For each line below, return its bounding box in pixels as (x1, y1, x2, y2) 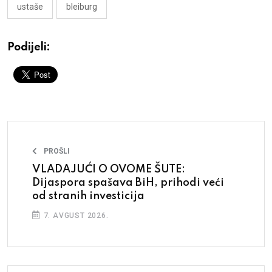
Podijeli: (7, 41, 50, 53)
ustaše (17, 1, 43, 12)
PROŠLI (44, 146, 70, 155)
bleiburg (66, 1, 97, 12)
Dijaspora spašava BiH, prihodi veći (32, 177, 224, 188)
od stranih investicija (32, 190, 144, 202)
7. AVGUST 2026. (41, 211, 109, 220)
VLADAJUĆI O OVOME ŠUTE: (32, 163, 185, 175)
